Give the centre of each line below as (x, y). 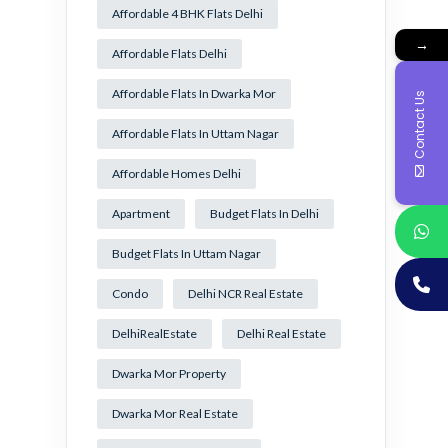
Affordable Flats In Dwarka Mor (194, 93)
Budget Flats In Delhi (264, 213)
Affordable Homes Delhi (176, 173)
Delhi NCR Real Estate (245, 293)
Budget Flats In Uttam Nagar (186, 253)
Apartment (141, 213)
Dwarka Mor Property (169, 373)
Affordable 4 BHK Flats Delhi (187, 13)
